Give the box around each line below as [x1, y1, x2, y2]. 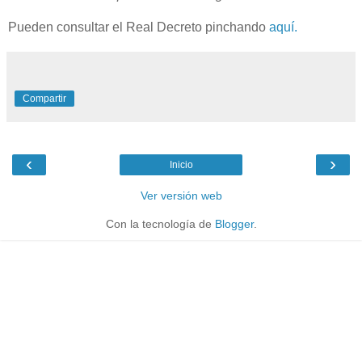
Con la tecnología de [105, 217, 215, 230]
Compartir [23, 92, 66, 104]
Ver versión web [140, 188, 222, 202]
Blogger [214, 217, 254, 230]
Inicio [169, 158, 193, 170]
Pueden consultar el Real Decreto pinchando [8, 19, 269, 34]
